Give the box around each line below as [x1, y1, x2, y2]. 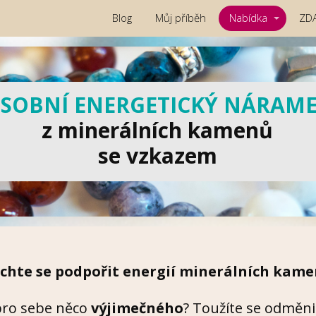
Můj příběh [155, 11, 206, 25]
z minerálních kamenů [42, 116, 274, 145]
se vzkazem [97, 141, 217, 171]
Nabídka [229, 11, 267, 25]
